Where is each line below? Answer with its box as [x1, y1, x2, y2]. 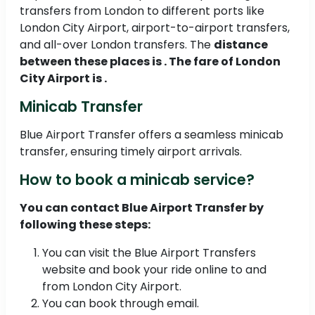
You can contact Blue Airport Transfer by [20, 200, 264, 217]
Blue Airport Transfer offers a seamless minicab [20, 127, 283, 143]
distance [214, 37, 268, 53]
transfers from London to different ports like [20, 3, 264, 20]
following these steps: [20, 217, 150, 233]
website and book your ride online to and [42, 262, 266, 278]
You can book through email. [42, 295, 199, 312]
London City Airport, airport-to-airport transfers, [20, 20, 290, 37]
